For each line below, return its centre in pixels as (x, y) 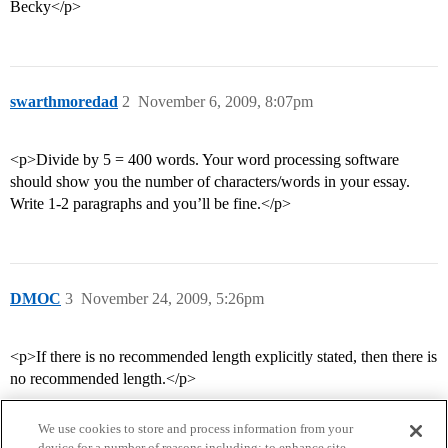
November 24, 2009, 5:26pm (172, 299)
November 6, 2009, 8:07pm (225, 102)
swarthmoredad (64, 102)
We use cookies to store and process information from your (196, 428)
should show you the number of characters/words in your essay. (210, 182)
